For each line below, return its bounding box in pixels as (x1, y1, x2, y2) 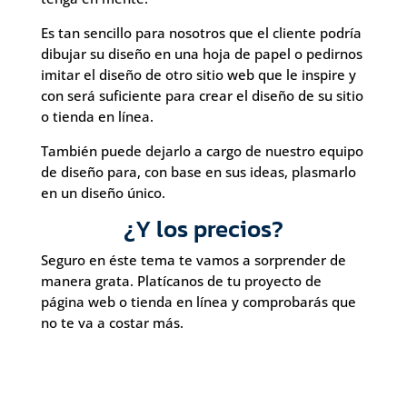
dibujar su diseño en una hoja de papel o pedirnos (40, 45, 362, 63)
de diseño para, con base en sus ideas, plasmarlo (40, 163, 356, 181)
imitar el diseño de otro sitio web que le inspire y (40, 65, 356, 84)
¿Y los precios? (123, 211, 283, 246)
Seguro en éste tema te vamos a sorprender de (40, 251, 346, 269)
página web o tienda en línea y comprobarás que (40, 293, 356, 311)
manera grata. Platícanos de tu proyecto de (40, 272, 322, 290)
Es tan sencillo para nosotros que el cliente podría (40, 24, 362, 42)
